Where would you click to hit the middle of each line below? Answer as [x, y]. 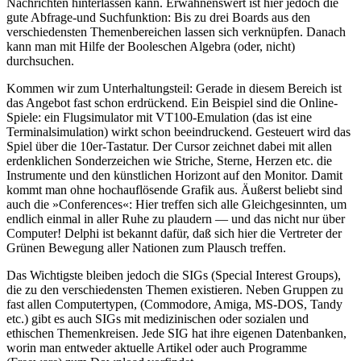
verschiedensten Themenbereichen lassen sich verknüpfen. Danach [176, 31]
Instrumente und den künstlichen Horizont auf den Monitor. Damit [174, 175]
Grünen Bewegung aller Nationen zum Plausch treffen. [146, 247]
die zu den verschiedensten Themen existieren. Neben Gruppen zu [175, 289]
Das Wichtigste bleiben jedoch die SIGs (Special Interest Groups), [174, 275]
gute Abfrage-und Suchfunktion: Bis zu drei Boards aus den [158, 17]
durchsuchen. [40, 60]
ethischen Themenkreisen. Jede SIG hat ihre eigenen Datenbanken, [176, 333]
